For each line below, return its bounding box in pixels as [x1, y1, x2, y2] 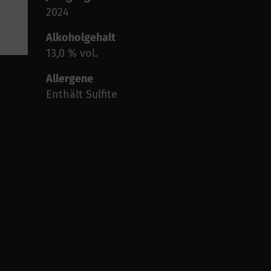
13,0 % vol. [46, 47, 97, 60]
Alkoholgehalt [46, 31, 116, 45]
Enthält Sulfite [46, 88, 117, 102]
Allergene [46, 72, 93, 86]
